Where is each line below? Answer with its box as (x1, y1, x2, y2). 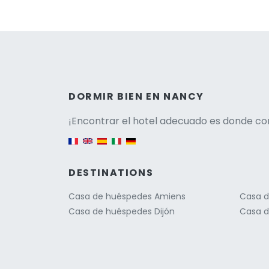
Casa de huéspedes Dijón (68, 205, 175, 217)
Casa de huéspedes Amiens (68, 190, 186, 202)
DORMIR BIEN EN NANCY (68, 89, 204, 103)
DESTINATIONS (68, 166, 154, 180)
